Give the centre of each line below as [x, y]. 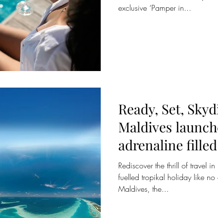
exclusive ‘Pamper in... [155, 8]
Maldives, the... [144, 189]
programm [151, 163]
